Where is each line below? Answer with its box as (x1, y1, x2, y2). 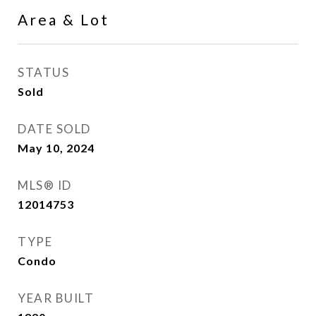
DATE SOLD (18, 121, 91, 136)
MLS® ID (18, 178, 72, 193)
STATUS (18, 65, 69, 80)
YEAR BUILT (18, 291, 94, 305)
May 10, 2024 (18, 141, 95, 154)
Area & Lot (18, 11, 109, 28)
